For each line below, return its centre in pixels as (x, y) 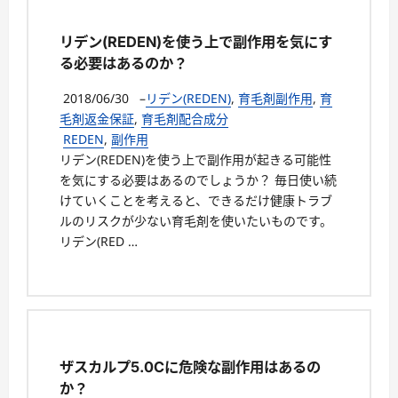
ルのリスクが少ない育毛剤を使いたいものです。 (196, 221)
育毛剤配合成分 (185, 119)
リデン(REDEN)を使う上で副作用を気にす (196, 41)
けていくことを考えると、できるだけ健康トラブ (196, 200)
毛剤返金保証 (97, 119)
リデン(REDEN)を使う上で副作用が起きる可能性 (195, 159)
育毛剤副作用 (275, 98)
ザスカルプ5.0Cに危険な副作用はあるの (190, 367)
